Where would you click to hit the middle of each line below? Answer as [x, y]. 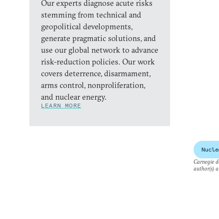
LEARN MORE [61, 105]
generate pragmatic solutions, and [99, 38]
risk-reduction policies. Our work [98, 62]
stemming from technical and [91, 15]
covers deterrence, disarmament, [96, 73]
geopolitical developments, [87, 26]
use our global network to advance [100, 50]
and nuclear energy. [74, 97]
